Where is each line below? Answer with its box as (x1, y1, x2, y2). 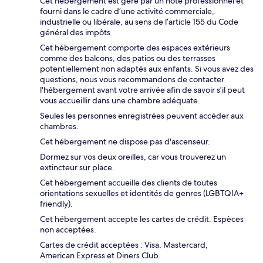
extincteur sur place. (40, 161, 114, 173)
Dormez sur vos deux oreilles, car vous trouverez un (40, 151, 226, 162)
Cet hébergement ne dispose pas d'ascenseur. (40, 136, 210, 147)
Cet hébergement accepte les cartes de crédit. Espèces (40, 213, 244, 224)
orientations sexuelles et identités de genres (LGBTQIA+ (40, 187, 244, 198)
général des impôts (40, 26, 110, 38)
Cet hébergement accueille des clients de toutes (40, 177, 217, 188)
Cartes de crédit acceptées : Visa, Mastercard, (40, 239, 208, 250)
